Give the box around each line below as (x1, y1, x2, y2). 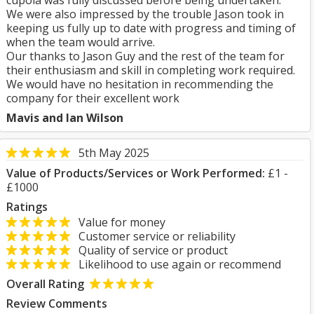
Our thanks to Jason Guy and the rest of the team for (6, 48, 285, 64)
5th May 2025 (78, 145, 149, 161)
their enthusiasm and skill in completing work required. (6, 62, 295, 78)
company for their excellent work (6, 90, 179, 106)
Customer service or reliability (70, 228, 235, 244)
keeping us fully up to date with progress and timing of (6, 20, 296, 36)
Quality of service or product (70, 243, 228, 258)
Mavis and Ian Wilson (6, 110, 123, 125)
